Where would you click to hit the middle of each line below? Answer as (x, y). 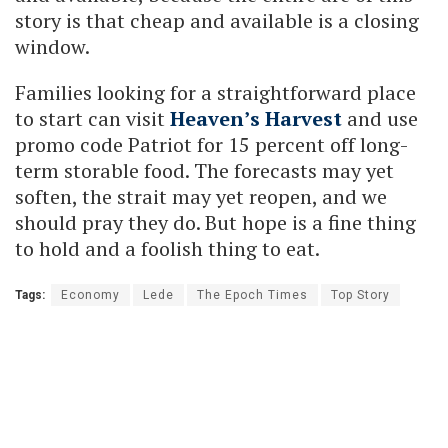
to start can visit (92, 119)
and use (380, 119)
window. (52, 47)
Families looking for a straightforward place (215, 93)
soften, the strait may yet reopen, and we (201, 197)
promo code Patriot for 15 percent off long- (211, 145)
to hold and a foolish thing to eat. (167, 249)
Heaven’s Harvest (256, 119)
